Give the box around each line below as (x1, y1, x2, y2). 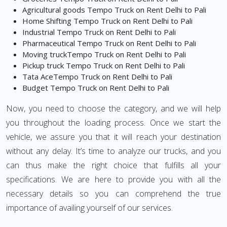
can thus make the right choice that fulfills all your (6, 160, 221, 171)
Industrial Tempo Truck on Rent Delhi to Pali (22, 27, 176, 37)
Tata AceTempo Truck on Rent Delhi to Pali (22, 71, 172, 82)
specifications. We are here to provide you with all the (6, 174, 221, 185)
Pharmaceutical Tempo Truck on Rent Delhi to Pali (22, 38, 196, 49)
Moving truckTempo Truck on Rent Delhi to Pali (22, 49, 186, 60)
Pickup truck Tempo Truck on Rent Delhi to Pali (22, 60, 185, 71)
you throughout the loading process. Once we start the (6, 117, 221, 129)
